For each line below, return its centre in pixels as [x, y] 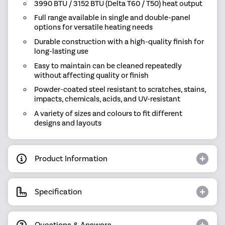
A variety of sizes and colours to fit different [108, 113]
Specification [58, 192]
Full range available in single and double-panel [112, 18]
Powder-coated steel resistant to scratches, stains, [120, 90]
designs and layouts [68, 123]
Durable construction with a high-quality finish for [119, 42]
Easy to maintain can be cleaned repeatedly [108, 66]
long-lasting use [61, 51]
